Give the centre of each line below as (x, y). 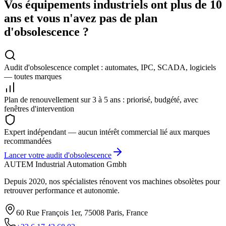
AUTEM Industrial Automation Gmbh (65, 164)
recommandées (28, 141)
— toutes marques (33, 76)
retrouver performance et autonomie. (62, 190)
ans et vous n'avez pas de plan (81, 18)
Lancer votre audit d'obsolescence (58, 155)
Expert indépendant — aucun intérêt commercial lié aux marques (107, 132)
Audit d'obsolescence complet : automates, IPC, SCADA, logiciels (110, 67)
